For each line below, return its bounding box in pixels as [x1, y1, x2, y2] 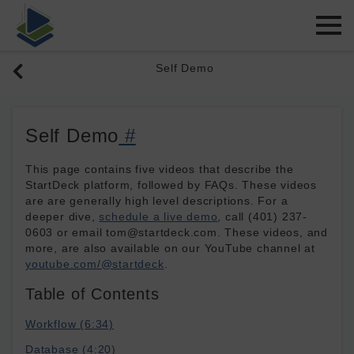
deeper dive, [25, 210, 100, 223]
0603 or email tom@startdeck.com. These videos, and [25, 226, 328, 239]
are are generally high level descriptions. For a [25, 194, 288, 207]
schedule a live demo [99, 210, 218, 223]
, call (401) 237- [217, 210, 308, 223]
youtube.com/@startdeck [25, 258, 164, 270]
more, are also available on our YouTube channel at [25, 242, 315, 254]
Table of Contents [25, 285, 160, 303]
